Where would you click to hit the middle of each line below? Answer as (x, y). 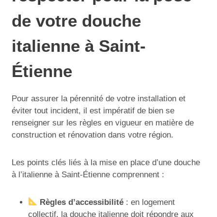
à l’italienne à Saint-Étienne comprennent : (88, 174)
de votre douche (76, 21)
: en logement (149, 202)
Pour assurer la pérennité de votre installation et (99, 98)
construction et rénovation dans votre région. (93, 135)
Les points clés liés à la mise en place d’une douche (106, 162)
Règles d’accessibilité (82, 202)
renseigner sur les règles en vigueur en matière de (103, 123)
